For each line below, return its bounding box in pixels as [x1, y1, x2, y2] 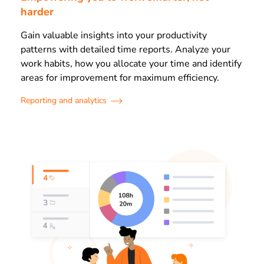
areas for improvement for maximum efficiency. [21, 71, 219, 85]
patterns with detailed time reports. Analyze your [21, 43, 230, 57]
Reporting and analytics [21, 95, 107, 107]
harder [21, 5, 54, 19]
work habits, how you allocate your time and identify [21, 57, 242, 71]
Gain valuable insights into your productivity [21, 29, 207, 42]
